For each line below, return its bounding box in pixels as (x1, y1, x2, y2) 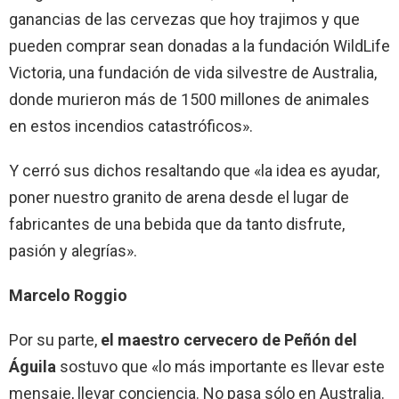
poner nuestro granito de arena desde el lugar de (9, 187, 349, 207)
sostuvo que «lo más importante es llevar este (56, 356, 385, 376)
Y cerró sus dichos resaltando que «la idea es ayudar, (9, 160, 379, 180)
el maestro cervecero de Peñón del (101, 330, 357, 349)
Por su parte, (9, 330, 101, 349)
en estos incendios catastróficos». (9, 116, 253, 135)
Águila (9, 356, 56, 376)
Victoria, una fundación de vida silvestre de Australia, (9, 62, 377, 82)
